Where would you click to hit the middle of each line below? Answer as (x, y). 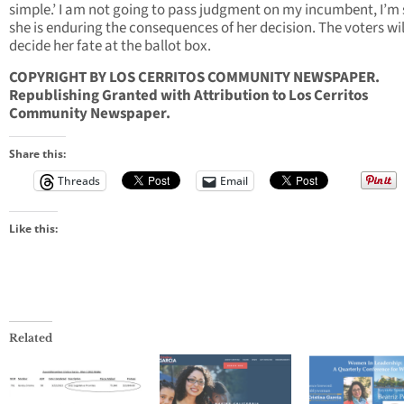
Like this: (33, 229)
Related (31, 338)
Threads (79, 181)
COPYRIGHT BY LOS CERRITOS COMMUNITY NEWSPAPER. (194, 78)
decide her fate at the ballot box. (110, 46)
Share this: (37, 154)
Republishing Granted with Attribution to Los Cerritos (188, 96)
